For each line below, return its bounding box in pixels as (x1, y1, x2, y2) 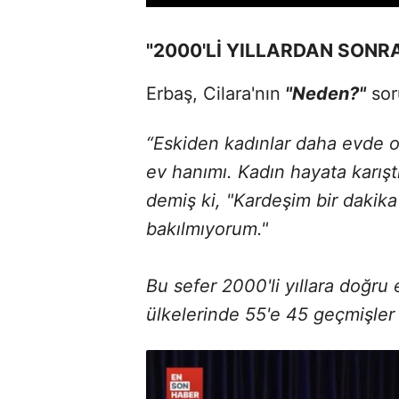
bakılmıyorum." (146, 218, 268, 240)
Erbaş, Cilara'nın (146, 83, 281, 105)
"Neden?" (281, 83, 366, 105)
